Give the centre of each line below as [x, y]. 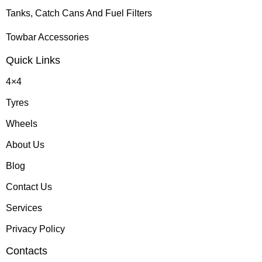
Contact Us [29, 187]
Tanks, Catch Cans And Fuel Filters [79, 13]
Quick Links [33, 60]
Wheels [22, 123]
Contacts [27, 251]
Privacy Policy [35, 229]
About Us [25, 144]
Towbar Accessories [47, 37]
